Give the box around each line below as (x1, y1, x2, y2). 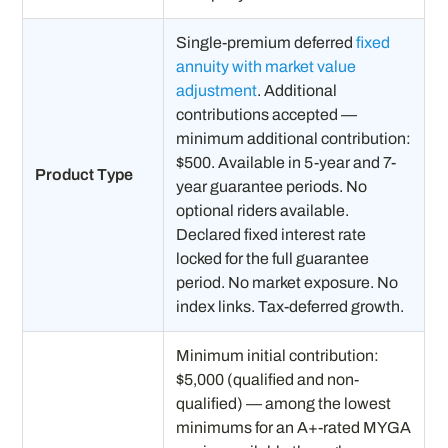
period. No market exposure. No (176, 273, 399, 291)
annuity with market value (176, 57, 357, 75)
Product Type (35, 165, 134, 183)
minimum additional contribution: (176, 129, 412, 147)
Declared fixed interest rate (176, 225, 367, 243)
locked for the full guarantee (176, 249, 370, 267)
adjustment (176, 81, 258, 99)
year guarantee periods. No (176, 177, 368, 195)
